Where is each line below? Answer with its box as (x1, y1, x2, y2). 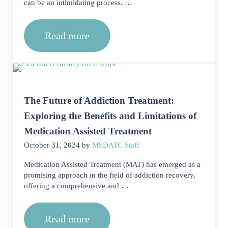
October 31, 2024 (24, 140, 80, 149)
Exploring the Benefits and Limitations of (24, 110, 197, 121)
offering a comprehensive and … (24, 181, 129, 190)
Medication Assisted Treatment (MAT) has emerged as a (24, 160, 201, 168)
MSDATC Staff (92, 140, 140, 149)
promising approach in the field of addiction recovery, (24, 170, 196, 179)
